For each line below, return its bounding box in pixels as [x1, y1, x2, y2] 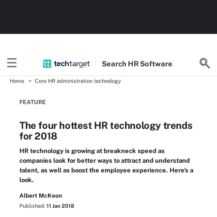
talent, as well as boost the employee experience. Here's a [19, 167, 193, 174]
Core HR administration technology [35, 78, 121, 84]
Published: [19, 203, 46, 209]
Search [101, 59, 128, 68]
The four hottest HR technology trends [19, 120, 193, 131]
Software [139, 59, 172, 68]
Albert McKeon [19, 192, 62, 199]
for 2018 [19, 130, 57, 142]
